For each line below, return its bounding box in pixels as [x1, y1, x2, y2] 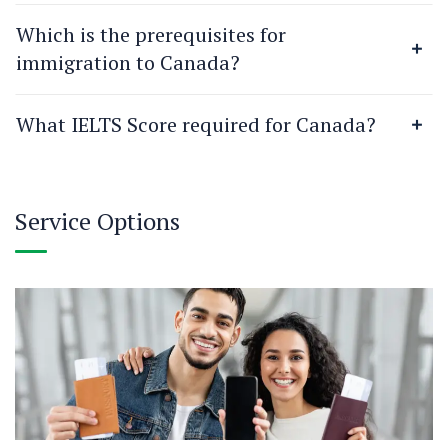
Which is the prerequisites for [16, 21, 286, 48]
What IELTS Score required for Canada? [16, 111, 376, 138]
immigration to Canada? [16, 49, 240, 76]
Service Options [15, 205, 180, 237]
